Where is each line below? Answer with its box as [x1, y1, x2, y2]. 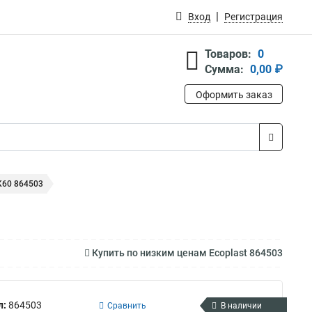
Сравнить [107, 300, 146, 311]
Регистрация [224, 11, 283, 22]
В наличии [221, 300, 262, 311]
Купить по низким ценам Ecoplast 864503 [90, 247, 283, 258]
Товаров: [205, 47, 251, 61]
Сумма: [205, 63, 244, 76]
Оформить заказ [195, 89, 272, 100]
